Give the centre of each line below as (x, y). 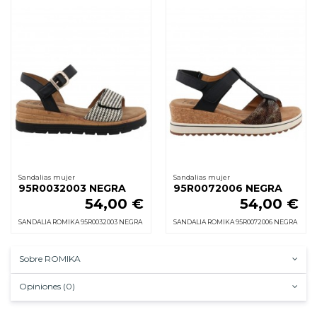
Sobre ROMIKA (50, 258)
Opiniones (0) (47, 286)
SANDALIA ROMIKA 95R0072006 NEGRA (235, 221)
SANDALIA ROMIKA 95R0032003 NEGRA (80, 221)
